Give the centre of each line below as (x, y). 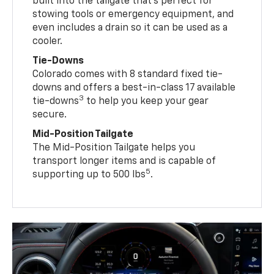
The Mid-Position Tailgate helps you (114, 148)
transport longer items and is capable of (124, 161)
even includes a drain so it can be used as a (130, 28)
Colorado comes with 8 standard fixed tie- (128, 74)
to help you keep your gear (146, 101)
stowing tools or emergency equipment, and (133, 14)
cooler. (48, 41)
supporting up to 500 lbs (89, 175)
